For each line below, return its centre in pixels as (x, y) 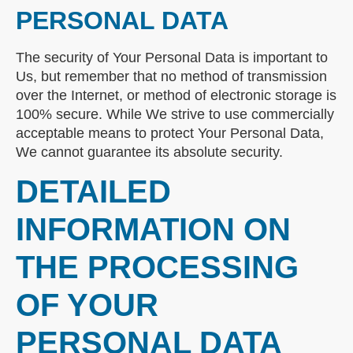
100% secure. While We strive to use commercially (175, 114)
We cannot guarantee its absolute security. (149, 152)
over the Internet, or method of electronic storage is (176, 95)
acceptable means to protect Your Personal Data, (170, 133)
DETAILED (93, 191)
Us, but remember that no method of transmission (171, 76)
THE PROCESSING (157, 267)
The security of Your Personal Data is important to (172, 57)
